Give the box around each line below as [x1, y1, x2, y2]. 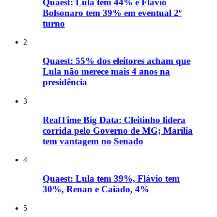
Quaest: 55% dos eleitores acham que [43, 56, 190, 66]
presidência [43, 77, 87, 88]
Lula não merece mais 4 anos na [43, 66, 170, 77]
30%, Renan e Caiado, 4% [43, 184, 149, 194]
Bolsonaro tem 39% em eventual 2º [43, 7, 182, 18]
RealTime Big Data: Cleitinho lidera [43, 114, 186, 125]
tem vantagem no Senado [43, 136, 143, 146]
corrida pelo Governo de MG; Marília [43, 125, 193, 136]
